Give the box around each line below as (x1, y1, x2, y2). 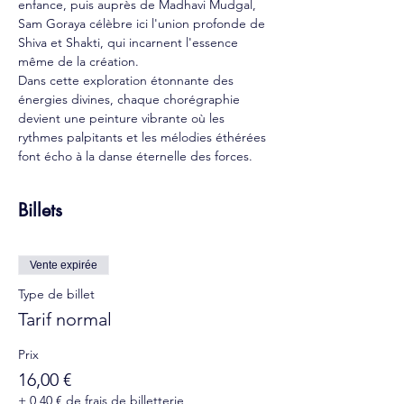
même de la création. (18, 53, 139, 69)
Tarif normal (18, 308, 112, 330)
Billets (18, 198, 62, 222)
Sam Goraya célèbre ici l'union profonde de (18, 15, 269, 32)
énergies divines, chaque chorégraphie (18, 91, 243, 107)
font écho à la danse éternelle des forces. (18, 148, 252, 164)
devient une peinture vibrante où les (18, 110, 228, 126)
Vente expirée (30, 259, 97, 271)
